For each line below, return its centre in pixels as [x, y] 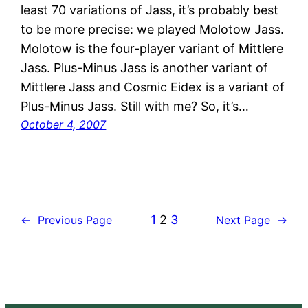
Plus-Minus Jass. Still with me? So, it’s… [135, 107]
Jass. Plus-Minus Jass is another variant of [145, 68]
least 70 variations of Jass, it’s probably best [150, 10]
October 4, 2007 [64, 125]
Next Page [243, 220]
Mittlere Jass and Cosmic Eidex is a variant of [153, 87]
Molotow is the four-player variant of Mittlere [152, 49]
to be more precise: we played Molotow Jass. [153, 30]
